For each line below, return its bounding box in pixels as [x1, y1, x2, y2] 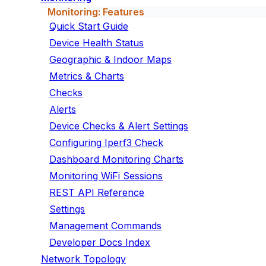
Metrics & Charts [49, 70, 125, 82]
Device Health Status [49, 37, 144, 49]
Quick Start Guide [49, 20, 129, 32]
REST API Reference [49, 186, 145, 198]
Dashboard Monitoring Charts [49, 153, 184, 165]
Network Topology [40, 253, 126, 265]
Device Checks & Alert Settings [49, 120, 189, 132]
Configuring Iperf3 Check [49, 137, 164, 148]
